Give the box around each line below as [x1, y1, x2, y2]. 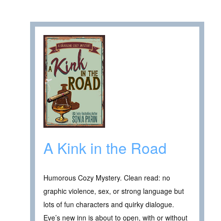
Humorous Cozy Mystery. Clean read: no [43, 172, 170, 183]
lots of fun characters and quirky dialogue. [43, 199, 174, 209]
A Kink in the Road [43, 137, 167, 158]
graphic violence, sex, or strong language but [43, 185, 184, 196]
